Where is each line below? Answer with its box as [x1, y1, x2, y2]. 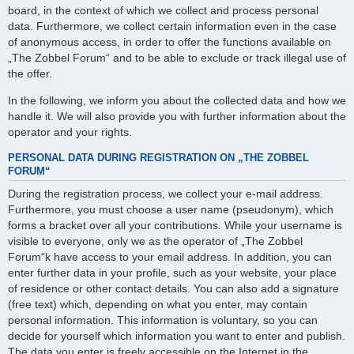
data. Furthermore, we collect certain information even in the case [8, 19, 337, 32]
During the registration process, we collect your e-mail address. [8, 187, 323, 201]
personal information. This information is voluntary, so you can [8, 314, 318, 327]
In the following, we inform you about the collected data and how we [8, 94, 346, 107]
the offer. [8, 66, 52, 80]
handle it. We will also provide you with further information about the [8, 110, 346, 123]
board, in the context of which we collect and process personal [8, 3, 318, 17]
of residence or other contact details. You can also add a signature [8, 282, 339, 296]
